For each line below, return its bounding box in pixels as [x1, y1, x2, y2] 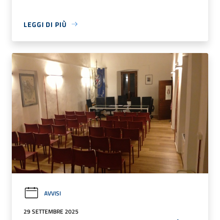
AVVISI [44, 188, 61, 198]
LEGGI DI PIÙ [24, 19, 67, 29]
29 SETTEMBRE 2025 [24, 206, 79, 216]
